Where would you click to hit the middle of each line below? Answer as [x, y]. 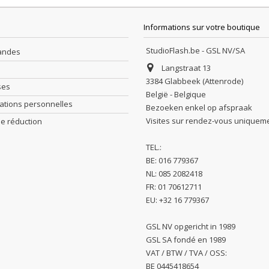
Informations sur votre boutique [202, 27]
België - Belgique [176, 94]
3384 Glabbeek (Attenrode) [195, 81]
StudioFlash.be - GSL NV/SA [195, 50]
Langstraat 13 [186, 68]
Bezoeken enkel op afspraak [199, 107]
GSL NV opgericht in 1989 [191, 226]
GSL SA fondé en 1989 [186, 240]
